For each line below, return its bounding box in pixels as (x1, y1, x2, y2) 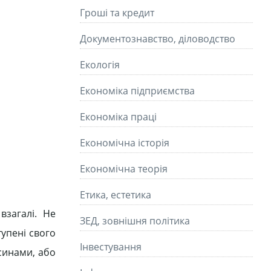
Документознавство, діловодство (80, 32, 235, 45)
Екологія (80, 58, 120, 71)
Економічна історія (80, 136, 169, 149)
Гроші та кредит (80, 6, 154, 19)
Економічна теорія (80, 162, 168, 175)
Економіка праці (80, 110, 157, 123)
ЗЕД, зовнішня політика (80, 214, 190, 227)
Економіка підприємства (80, 84, 195, 97)
